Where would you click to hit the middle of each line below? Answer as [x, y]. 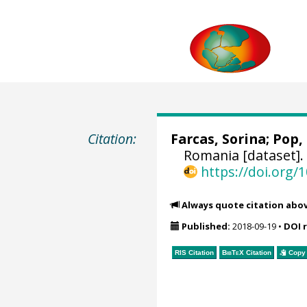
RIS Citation [194, 252]
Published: [206, 226]
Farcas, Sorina [218, 139]
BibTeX [233, 252]
